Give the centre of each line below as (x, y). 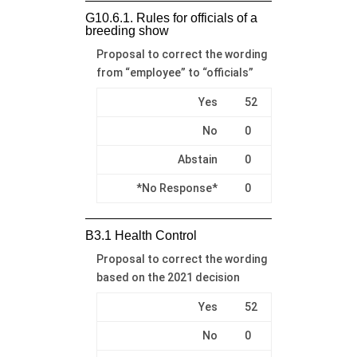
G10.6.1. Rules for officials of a (171, 18)
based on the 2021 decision (168, 277)
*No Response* (177, 188)
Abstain (197, 159)
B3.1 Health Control (141, 235)
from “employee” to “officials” (175, 72)
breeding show (127, 30)
